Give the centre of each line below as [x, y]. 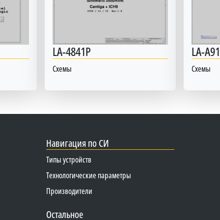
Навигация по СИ [77, 143]
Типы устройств [69, 159]
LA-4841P [71, 51]
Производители [69, 191]
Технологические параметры [88, 175]
